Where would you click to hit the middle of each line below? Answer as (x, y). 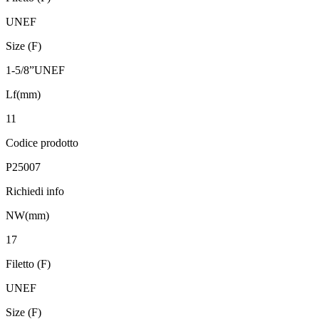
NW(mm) (27, 216)
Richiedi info (35, 192)
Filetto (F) (28, 264)
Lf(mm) (23, 95)
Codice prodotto (42, 143)
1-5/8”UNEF (35, 70)
